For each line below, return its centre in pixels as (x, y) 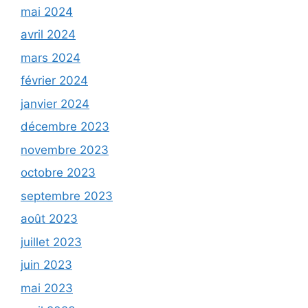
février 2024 (54, 81)
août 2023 (49, 219)
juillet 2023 (51, 242)
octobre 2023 (58, 173)
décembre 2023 (65, 127)
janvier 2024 (55, 103)
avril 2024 (48, 35)
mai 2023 (47, 288)
